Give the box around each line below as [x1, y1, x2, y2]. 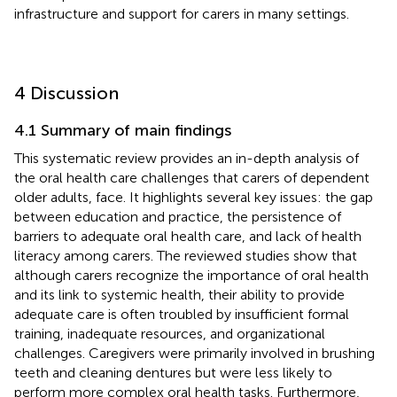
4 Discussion [14, 82, 119, 104]
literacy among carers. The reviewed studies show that [14, 246, 357, 264]
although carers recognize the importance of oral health [14, 266, 369, 284]
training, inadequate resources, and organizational [14, 324, 325, 342]
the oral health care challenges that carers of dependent [14, 168, 370, 186]
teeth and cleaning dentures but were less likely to [14, 363, 332, 381]
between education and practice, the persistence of [14, 207, 341, 225]
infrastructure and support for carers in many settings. [14, 4, 349, 22]
